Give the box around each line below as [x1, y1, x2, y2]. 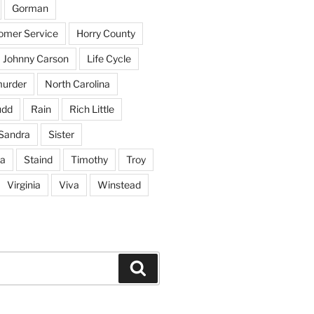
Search [146, 260, 184, 274]
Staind [23, 153, 53, 165]
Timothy [70, 153, 108, 165]
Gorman [11, 2, 48, 14]
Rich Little [69, 103, 114, 115]
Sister [48, 128, 74, 140]
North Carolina [44, 78, 110, 90]
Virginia [6, 179, 41, 191]
